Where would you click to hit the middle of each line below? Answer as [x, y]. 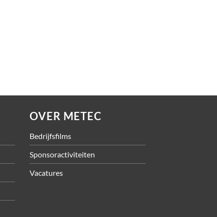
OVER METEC [66, 116]
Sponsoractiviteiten [62, 154]
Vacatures [46, 172]
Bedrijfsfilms [50, 136]
